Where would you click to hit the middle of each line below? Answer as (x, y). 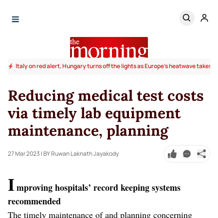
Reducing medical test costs (106, 95)
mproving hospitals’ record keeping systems (99, 187)
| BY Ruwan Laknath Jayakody (80, 153)
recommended (34, 201)
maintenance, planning (88, 130)
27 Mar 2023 (24, 153)
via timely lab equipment (94, 113)
